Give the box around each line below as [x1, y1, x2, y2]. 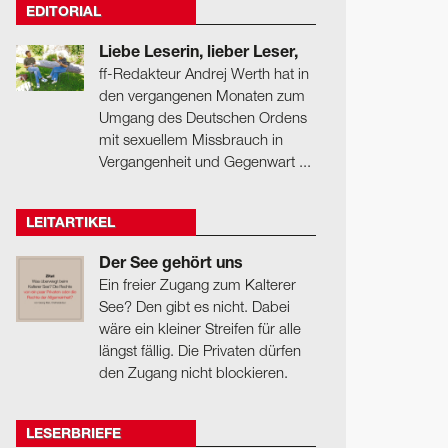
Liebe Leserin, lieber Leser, [98, 46, 298, 63]
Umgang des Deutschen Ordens [98, 112, 307, 127]
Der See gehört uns [98, 256, 243, 273]
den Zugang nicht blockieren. [98, 366, 288, 381]
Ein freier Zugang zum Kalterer [98, 278, 296, 293]
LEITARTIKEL [26, 216, 115, 231]
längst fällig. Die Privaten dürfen [98, 344, 301, 359]
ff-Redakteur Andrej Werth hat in [98, 68, 309, 83]
